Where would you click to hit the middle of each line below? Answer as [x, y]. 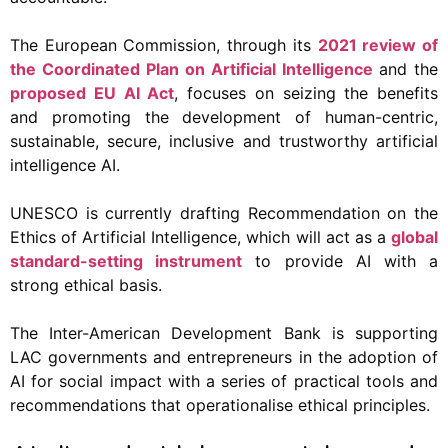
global [414, 236]
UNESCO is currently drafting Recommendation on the [224, 212]
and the [408, 68]
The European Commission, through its [164, 44]
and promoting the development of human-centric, [224, 116]
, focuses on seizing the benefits [306, 92]
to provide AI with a [340, 260]
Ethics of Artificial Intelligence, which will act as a [200, 236]
